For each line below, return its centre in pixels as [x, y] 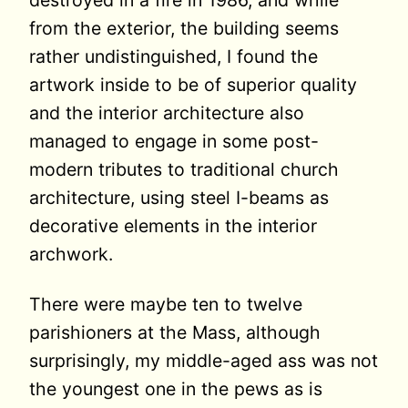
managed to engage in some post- [174, 142]
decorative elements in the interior [173, 226]
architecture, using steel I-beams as [179, 198]
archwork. [71, 255]
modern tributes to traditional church [184, 170]
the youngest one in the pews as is [176, 388]
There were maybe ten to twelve [166, 304]
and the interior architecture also [167, 113]
